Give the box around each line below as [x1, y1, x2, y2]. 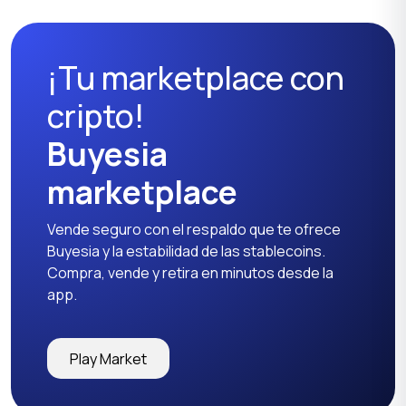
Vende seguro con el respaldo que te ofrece [47, 219, 341, 240]
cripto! [47, 94, 145, 139]
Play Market [70, 348, 147, 369]
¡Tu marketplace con [47, 56, 344, 101]
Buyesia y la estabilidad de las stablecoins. [47, 241, 325, 262]
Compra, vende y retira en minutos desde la [47, 263, 333, 284]
